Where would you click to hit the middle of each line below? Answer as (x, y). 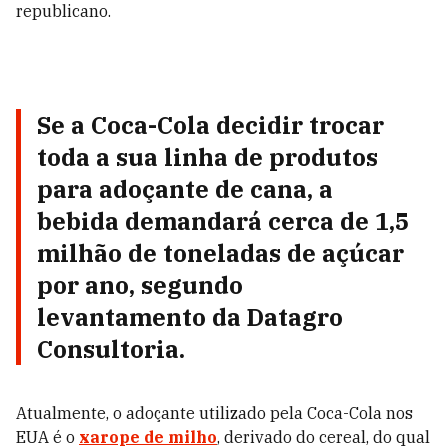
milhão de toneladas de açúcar (220, 253)
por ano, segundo (140, 285)
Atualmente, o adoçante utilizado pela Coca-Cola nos (214, 413)
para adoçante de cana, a (185, 189)
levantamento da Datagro (190, 317)
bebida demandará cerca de (206, 221)
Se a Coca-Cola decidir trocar (210, 125)
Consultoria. (111, 349)
